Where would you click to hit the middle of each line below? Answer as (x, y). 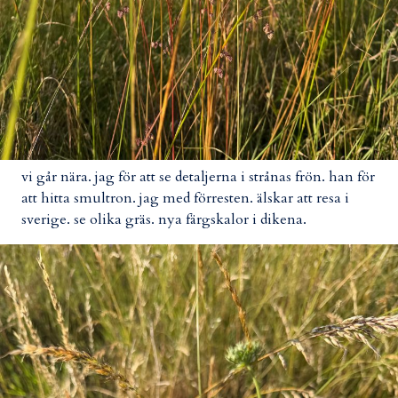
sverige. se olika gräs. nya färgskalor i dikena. (164, 219)
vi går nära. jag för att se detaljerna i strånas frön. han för (198, 176)
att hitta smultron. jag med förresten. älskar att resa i (185, 198)
